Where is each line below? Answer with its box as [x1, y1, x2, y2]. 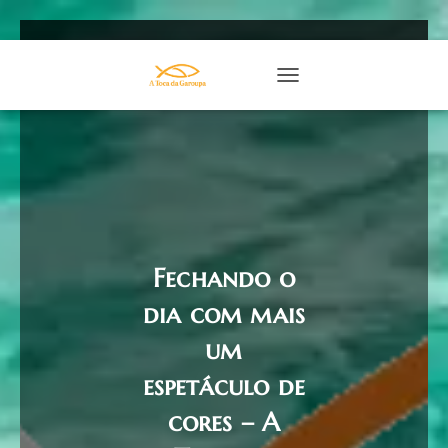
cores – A [167, 406, 281, 438]
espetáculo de [142, 370, 306, 402]
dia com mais [142, 298, 306, 330]
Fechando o [153, 262, 295, 294]
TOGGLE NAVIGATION [287, 82, 412, 98]
